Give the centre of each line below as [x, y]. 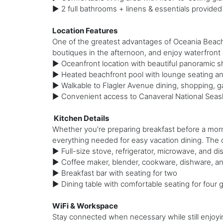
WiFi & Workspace [85, 206]
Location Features [85, 31]
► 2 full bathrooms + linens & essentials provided [137, 9]
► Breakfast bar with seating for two [114, 173]
